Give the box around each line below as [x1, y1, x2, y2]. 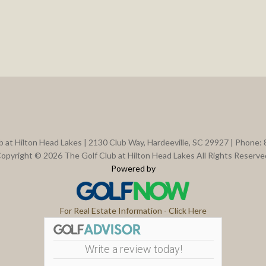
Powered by [110, 163, 156, 174]
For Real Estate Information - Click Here [59, 205, 207, 216]
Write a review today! [85, 243, 182, 256]
